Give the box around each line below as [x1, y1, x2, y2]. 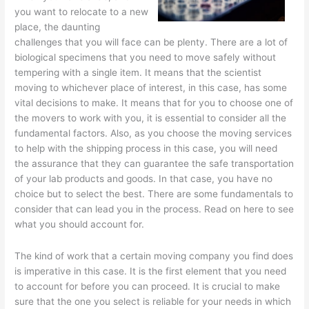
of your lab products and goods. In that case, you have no [14, 173, 273, 185]
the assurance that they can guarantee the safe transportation [14, 158, 295, 170]
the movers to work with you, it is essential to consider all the [14, 112, 287, 124]
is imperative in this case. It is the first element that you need [14, 266, 287, 277]
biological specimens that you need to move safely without [14, 52, 277, 63]
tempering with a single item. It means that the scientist [14, 67, 262, 79]
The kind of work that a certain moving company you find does [14, 250, 294, 262]
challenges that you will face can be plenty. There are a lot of [14, 37, 288, 48]
